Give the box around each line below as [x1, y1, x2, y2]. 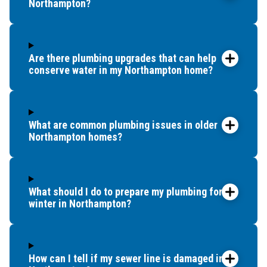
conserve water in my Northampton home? [29, 63, 213, 76]
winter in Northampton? [29, 197, 131, 210]
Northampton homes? [29, 130, 122, 143]
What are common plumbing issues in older [29, 118, 218, 131]
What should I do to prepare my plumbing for [29, 185, 222, 198]
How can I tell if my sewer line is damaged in [29, 252, 224, 265]
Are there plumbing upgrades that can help [29, 51, 216, 64]
